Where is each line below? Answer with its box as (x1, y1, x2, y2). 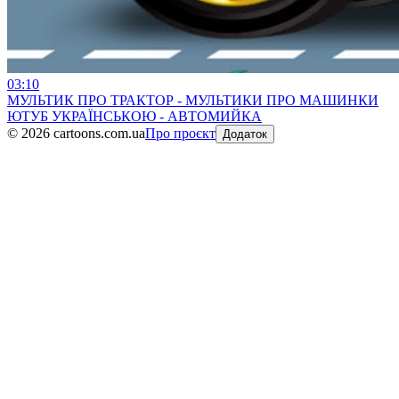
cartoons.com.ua (50, 125, 145, 141)
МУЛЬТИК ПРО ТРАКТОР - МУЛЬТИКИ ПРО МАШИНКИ (7, 92, 379, 108)
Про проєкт (145, 125, 216, 141)
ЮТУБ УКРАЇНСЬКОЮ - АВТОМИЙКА (7, 108, 262, 124)
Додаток (223, 126, 267, 141)
